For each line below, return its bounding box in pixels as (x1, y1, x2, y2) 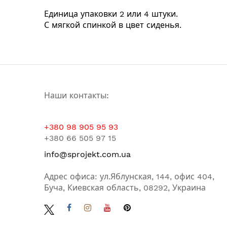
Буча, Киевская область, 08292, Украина (44, 182, 206, 193)
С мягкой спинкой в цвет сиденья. (44, 20, 181, 30)
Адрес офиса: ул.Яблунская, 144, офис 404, (44, 171, 214, 181)
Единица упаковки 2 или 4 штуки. (44, 9, 178, 19)
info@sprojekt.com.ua (44, 149, 131, 159)
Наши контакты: (44, 90, 109, 100)
